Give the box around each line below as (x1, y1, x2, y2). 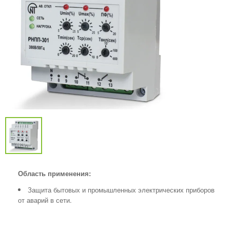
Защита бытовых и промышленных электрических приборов (28, 185, 215, 195)
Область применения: (18, 168, 91, 178)
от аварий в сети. (18, 195, 72, 205)
